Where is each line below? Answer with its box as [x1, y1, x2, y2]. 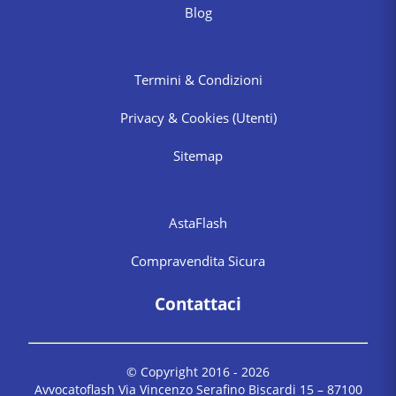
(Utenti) [232, 109, 277, 126]
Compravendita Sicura [131, 252, 265, 270]
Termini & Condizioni [133, 71, 263, 88]
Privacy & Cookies [119, 109, 232, 126]
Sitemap [173, 147, 223, 164]
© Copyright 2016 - [126, 362, 241, 380]
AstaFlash [169, 214, 227, 232]
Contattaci [155, 293, 241, 316]
